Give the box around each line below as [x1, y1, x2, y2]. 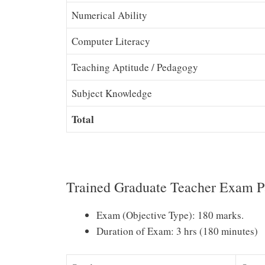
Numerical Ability [72, 8, 147, 22]
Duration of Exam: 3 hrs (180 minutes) [96, 224, 258, 238]
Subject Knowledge [72, 86, 152, 101]
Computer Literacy [72, 34, 150, 49]
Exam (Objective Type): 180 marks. [96, 208, 244, 222]
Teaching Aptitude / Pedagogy [72, 60, 198, 75]
